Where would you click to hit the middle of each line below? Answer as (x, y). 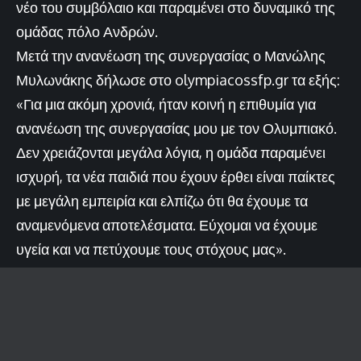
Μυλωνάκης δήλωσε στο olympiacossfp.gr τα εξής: (178, 79)
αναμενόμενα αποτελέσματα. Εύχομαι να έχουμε (167, 224)
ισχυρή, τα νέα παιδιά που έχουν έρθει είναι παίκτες (176, 176)
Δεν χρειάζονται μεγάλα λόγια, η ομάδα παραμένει (171, 152)
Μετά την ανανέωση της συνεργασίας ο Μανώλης (171, 55)
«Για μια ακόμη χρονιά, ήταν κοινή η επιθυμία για (166, 104)
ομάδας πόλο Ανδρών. (87, 31)
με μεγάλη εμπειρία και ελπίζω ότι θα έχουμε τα (162, 200)
